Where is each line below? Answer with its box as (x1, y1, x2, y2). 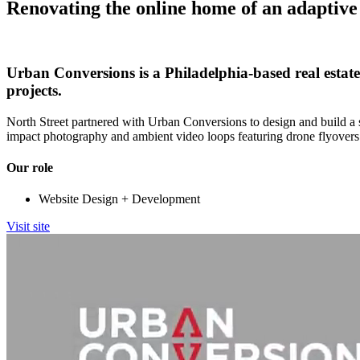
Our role (6, 161, 53, 175)
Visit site (6, 219, 50, 234)
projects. (6, 82, 62, 100)
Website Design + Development (39, 192, 200, 207)
